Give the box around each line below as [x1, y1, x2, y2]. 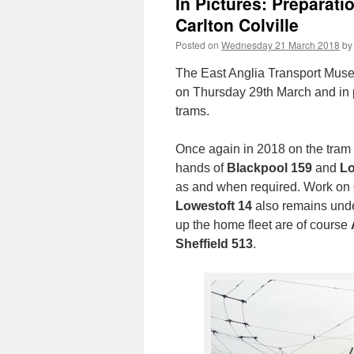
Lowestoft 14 [175, 199, 252, 213]
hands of [175, 161, 227, 175]
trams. [175, 104, 209, 118]
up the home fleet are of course [175, 218, 351, 232]
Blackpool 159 [227, 161, 312, 175]
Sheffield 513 [175, 237, 253, 250]
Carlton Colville [175, 13, 299, 36]
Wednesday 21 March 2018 [221, 38, 340, 51]
